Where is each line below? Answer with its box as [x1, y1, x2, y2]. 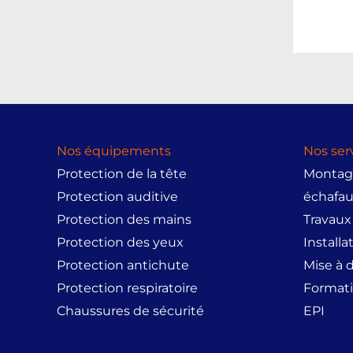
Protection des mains [57, 211, 191, 227]
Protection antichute [57, 257, 189, 273]
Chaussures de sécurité [57, 303, 204, 318]
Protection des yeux [57, 234, 184, 250]
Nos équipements [57, 143, 171, 158]
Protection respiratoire [57, 280, 198, 295]
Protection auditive [57, 188, 178, 204]
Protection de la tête [57, 165, 187, 181]
